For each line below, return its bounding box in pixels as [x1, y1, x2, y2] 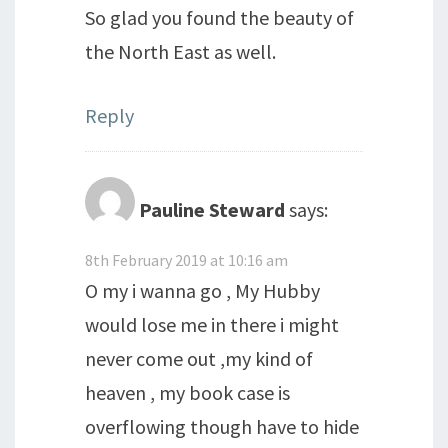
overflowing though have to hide [85, 413, 359, 439]
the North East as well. [85, 38, 276, 64]
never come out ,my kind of [85, 345, 313, 371]
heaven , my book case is [85, 379, 290, 405]
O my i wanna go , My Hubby [85, 277, 320, 303]
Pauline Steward [139, 196, 285, 222]
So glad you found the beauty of [85, 4, 354, 30]
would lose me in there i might [85, 311, 339, 337]
